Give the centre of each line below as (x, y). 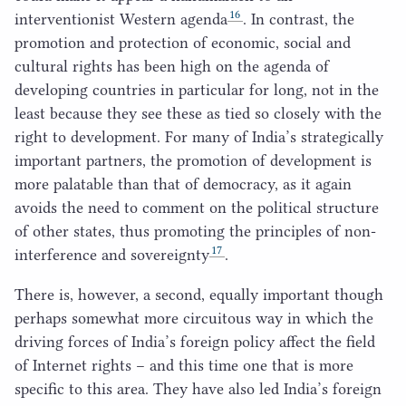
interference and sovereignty (112, 254)
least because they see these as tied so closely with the (198, 113)
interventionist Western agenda (121, 19)
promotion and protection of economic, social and (183, 42)
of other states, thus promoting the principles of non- (195, 231)
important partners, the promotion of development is (193, 160)
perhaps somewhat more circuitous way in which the (194, 318)
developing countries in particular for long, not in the (197, 89)
